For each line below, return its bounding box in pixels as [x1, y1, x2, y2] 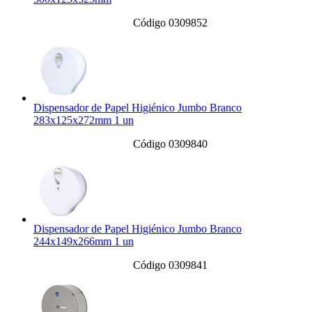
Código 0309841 [132, 259, 208, 272]
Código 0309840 [132, 138, 208, 150]
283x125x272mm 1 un [33, 114, 134, 127]
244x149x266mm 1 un [33, 235, 134, 248]
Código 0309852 [132, 17, 208, 29]
